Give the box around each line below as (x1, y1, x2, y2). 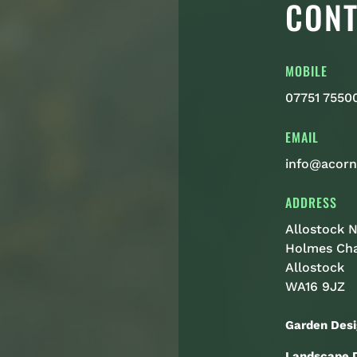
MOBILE (285, 61, 328, 80)
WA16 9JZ (285, 279, 346, 295)
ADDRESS (285, 193, 338, 213)
